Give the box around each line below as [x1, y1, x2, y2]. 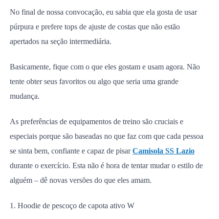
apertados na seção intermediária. [10, 37, 111, 45]
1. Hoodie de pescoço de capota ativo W [10, 201, 134, 210]
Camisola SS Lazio [132, 147, 195, 155]
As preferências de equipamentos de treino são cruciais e [10, 117, 183, 126]
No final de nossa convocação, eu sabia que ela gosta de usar [10, 8, 197, 16]
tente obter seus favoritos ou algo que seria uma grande [10, 77, 178, 86]
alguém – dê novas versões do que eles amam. [10, 176, 152, 184]
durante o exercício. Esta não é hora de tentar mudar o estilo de [10, 161, 203, 170]
